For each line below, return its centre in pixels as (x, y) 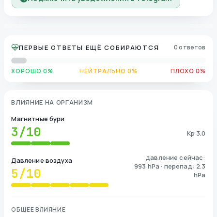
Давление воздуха (42, 160)
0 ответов (190, 47)
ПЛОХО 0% (188, 71)
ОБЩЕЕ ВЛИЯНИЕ (39, 209)
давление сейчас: (176, 157)
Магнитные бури (38, 118)
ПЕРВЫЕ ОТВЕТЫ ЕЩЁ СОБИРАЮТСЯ (89, 47)
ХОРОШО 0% (32, 71)
